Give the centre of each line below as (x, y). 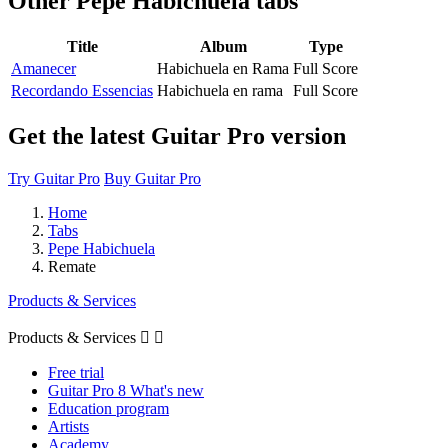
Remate (72, 266)
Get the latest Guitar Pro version (177, 135)
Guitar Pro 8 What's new (126, 390)
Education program (108, 408)
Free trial (76, 372)
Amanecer (43, 68)
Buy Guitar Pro (152, 178)
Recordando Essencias (82, 90)
